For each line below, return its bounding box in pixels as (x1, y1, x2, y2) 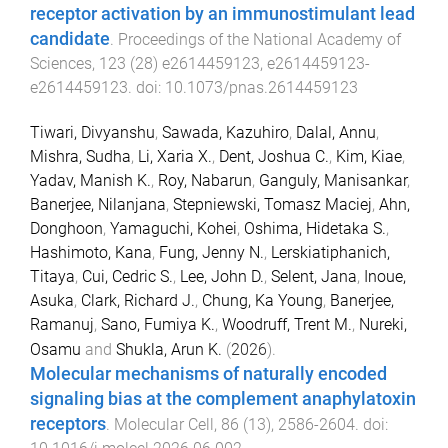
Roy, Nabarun (158, 170, 252, 190)
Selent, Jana (271, 266, 357, 286)
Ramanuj (30, 314, 94, 334)
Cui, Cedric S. (82, 266, 173, 286)
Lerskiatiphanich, (271, 242, 390, 262)
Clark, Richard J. (81, 290, 195, 310)
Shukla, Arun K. (116, 339, 222, 359)
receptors (30, 413, 106, 434)
